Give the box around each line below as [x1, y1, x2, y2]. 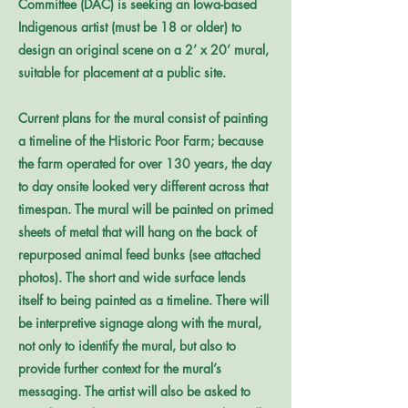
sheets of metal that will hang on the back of [18, 223, 257, 240]
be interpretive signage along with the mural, [18, 314, 261, 331]
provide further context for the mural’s [18, 360, 221, 377]
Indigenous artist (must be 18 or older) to [18, 18, 241, 36]
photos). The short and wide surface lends [18, 269, 246, 286]
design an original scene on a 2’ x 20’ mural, [18, 41, 269, 58]
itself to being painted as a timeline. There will [18, 291, 269, 309]
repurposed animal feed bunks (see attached [18, 246, 260, 263]
